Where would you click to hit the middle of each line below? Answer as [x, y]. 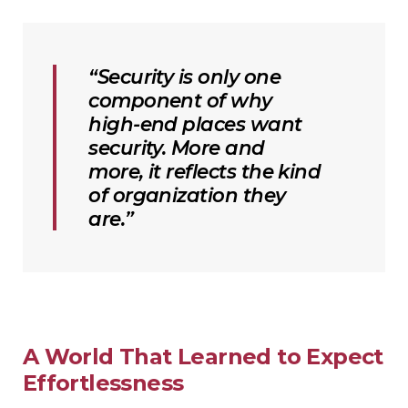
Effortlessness [103, 383]
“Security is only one [184, 77]
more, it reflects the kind [205, 172]
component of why [180, 101]
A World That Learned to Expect [203, 357]
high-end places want [195, 124]
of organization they [187, 195]
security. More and [177, 148]
